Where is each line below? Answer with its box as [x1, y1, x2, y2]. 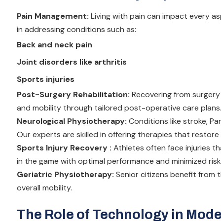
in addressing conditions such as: [17, 24, 136, 35]
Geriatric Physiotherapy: [17, 169, 114, 180]
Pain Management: [17, 10, 89, 21]
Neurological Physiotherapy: [17, 115, 127, 126]
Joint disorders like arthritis [17, 56, 127, 67]
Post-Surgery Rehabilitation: [17, 89, 132, 100]
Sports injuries [17, 74, 74, 84]
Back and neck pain [17, 39, 92, 50]
